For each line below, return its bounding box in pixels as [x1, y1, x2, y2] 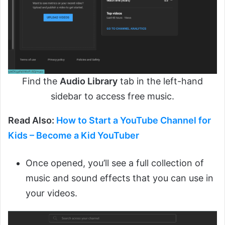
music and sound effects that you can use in [26, 173, 213, 184]
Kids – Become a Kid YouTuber [8, 130, 139, 141]
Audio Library [60, 76, 118, 87]
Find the [22, 76, 60, 87]
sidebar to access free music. [51, 91, 174, 102]
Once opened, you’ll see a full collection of [26, 158, 204, 169]
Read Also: [8, 115, 56, 126]
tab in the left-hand [118, 76, 203, 87]
